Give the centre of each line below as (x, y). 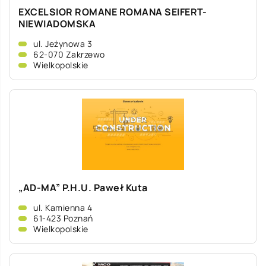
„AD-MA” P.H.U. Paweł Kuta (83, 188)
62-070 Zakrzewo (69, 54)
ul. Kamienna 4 (63, 208)
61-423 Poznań (63, 218)
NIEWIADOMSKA (57, 24)
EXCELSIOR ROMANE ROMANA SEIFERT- (113, 12)
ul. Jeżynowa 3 (63, 44)
